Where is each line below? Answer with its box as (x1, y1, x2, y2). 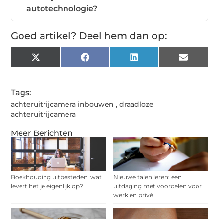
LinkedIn (137, 56, 174, 66)
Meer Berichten (11, 128, 73, 138)
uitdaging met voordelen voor (113, 182, 202, 190)
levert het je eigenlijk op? (11, 182, 84, 190)
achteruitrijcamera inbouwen (11, 99, 114, 109)
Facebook (88, 56, 128, 66)
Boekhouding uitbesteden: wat (11, 173, 102, 181)
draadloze (119, 99, 154, 109)
